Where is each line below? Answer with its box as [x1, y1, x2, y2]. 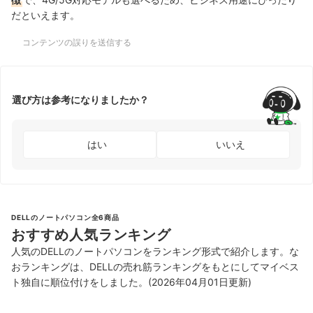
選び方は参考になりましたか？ [12, 94, 149, 106]
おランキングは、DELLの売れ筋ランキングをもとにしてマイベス [11, 260, 299, 272]
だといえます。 [11, 8, 80, 21]
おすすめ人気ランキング [11, 226, 171, 243]
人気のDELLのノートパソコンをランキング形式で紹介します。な [11, 245, 299, 257]
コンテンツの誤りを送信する [22, 36, 131, 48]
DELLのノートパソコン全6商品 [11, 212, 119, 221]
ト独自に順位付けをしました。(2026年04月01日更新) [11, 275, 252, 288]
